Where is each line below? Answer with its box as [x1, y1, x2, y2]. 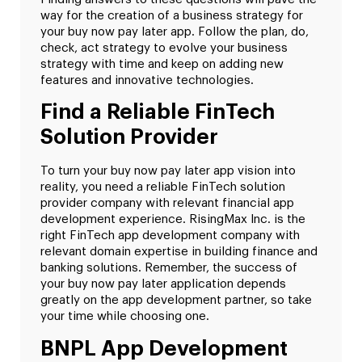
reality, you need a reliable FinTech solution [40, 181, 285, 194]
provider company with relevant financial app [40, 197, 294, 210]
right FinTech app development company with [40, 229, 300, 242]
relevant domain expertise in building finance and [40, 246, 318, 259]
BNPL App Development [40, 338, 288, 360]
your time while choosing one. [40, 310, 209, 323]
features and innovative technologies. [40, 74, 254, 86]
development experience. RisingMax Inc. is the [40, 213, 305, 226]
